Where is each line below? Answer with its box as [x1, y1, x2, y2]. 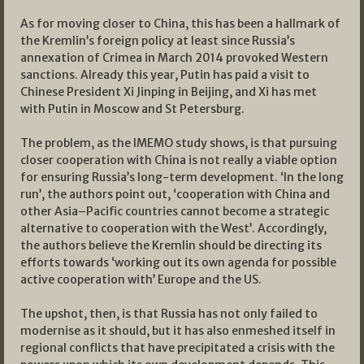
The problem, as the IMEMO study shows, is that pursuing [20, 136, 337, 151]
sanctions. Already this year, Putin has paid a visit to [20, 67, 310, 83]
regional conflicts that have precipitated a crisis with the [20, 340, 335, 356]
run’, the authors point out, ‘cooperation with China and [20, 187, 330, 202]
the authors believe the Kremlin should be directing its [20, 238, 322, 253]
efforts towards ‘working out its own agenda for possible [20, 255, 336, 271]
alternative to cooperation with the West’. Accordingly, [20, 221, 327, 236]
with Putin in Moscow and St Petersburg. [20, 102, 245, 117]
